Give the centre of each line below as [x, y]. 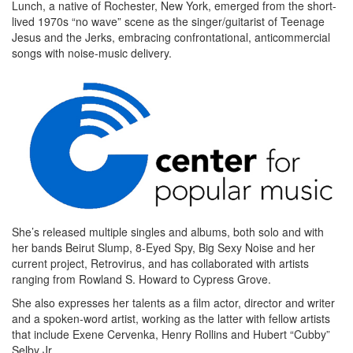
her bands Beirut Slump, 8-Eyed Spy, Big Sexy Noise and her [163, 248]
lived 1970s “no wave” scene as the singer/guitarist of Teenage [168, 22]
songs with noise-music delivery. [92, 53]
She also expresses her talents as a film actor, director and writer [173, 303]
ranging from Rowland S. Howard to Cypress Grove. [141, 279]
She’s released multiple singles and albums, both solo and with [168, 232]
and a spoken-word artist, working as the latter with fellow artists [171, 319]
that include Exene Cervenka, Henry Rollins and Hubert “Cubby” [171, 334]
